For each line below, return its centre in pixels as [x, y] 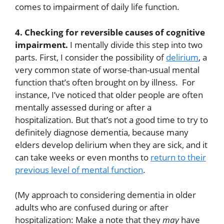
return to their [178, 157]
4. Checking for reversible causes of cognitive [110, 32]
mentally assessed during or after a [83, 107]
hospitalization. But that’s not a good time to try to [111, 119]
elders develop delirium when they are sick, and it [111, 144]
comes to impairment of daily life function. [97, 7]
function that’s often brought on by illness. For [105, 82]
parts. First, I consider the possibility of [90, 57]
